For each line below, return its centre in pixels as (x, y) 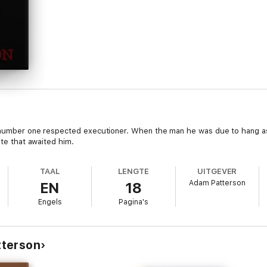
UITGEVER (217, 171)
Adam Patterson (217, 183)
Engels (50, 202)
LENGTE (133, 171)
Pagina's (133, 202)
